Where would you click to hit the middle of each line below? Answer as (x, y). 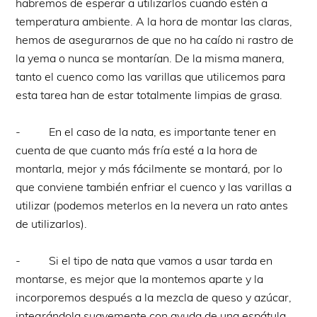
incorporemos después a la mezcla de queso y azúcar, (154, 298)
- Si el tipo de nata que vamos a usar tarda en (144, 261)
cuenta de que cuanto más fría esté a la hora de (137, 150)
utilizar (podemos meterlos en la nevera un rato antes (152, 206)
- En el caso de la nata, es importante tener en (146, 132)
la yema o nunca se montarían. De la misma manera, (150, 58)
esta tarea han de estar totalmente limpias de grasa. (149, 95)
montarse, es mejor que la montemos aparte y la (140, 279)
